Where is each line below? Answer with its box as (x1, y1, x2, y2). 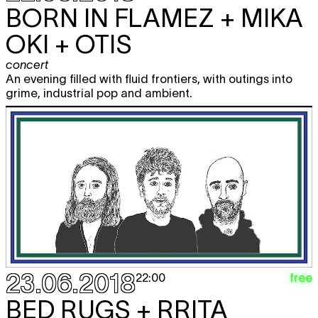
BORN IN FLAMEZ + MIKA (6, 3, 303, 32)
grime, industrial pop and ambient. (6, 86, 198, 99)
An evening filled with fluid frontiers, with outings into (6, 72, 292, 85)
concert (6, 57, 48, 71)
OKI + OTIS (6, 29, 132, 58)
